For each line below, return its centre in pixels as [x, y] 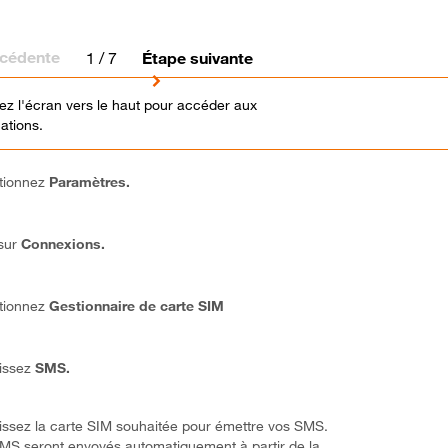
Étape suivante [197, 57]
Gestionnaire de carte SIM [136, 306]
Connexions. [63, 244]
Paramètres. [89, 182]
